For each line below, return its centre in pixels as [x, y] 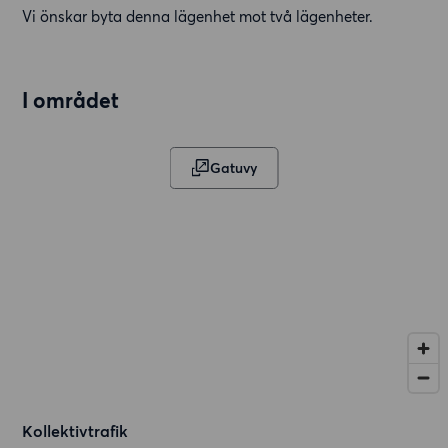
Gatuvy [233, 168]
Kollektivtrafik [75, 431]
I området [71, 101]
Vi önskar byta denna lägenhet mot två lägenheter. [198, 16]
